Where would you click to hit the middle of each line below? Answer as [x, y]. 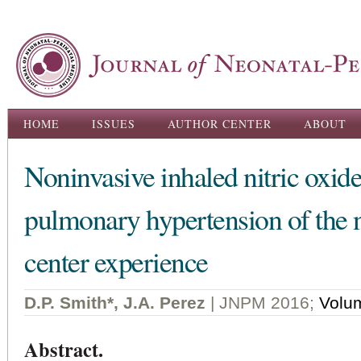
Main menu [47, 120]
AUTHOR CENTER [220, 124]
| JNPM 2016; [262, 303]
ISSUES [114, 124]
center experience [116, 261]
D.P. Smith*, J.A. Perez [115, 303]
